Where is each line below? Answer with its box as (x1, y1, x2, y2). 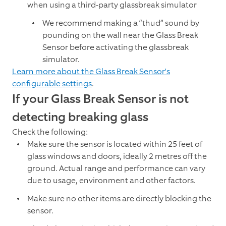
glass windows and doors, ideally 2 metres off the (27, 151, 207, 162)
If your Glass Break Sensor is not (12, 91, 189, 107)
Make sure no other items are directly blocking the (27, 193, 211, 204)
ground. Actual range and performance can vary (27, 163, 205, 174)
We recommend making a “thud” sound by (42, 18, 199, 29)
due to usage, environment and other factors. (27, 175, 196, 186)
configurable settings (12, 78, 92, 89)
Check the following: (12, 127, 88, 138)
